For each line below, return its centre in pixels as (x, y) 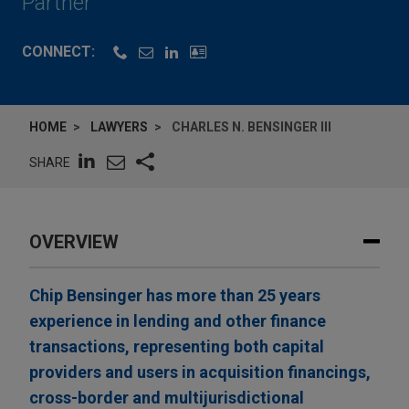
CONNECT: (58, 52)
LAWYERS (119, 127)
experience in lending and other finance (178, 321)
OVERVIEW (74, 242)
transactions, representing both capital (177, 347)
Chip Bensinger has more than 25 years (175, 296)
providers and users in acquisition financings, (200, 372)
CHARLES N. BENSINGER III (252, 127)
